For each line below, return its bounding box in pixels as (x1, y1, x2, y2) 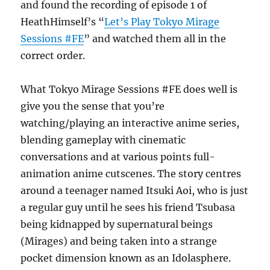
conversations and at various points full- (20, 150, 216, 163)
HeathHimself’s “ (20, 15, 105, 28)
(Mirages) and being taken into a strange (20, 234, 218, 247)
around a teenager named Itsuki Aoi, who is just (20, 184, 249, 196)
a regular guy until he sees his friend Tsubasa (20, 201, 236, 213)
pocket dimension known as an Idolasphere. (20, 251, 231, 264)
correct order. (20, 49, 86, 61)
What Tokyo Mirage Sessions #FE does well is (20, 83, 238, 95)
